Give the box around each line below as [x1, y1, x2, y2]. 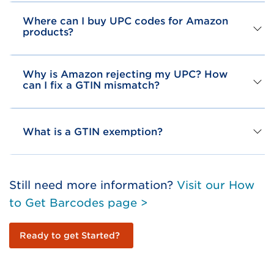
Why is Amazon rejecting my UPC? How [23, 68, 228, 80]
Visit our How [177, 178, 254, 191]
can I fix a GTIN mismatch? [23, 79, 160, 91]
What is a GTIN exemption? [23, 125, 163, 138]
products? [23, 26, 73, 38]
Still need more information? [9, 178, 177, 191]
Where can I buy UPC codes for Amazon [23, 15, 228, 27]
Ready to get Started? [20, 230, 120, 240]
